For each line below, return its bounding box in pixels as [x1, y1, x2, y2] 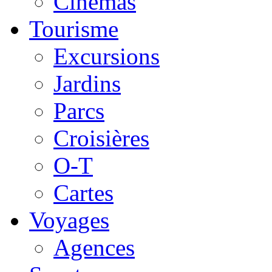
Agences [53, 234, 135, 260]
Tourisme [29, 15, 118, 42]
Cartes [53, 179, 114, 206]
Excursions [53, 42, 160, 69]
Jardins [53, 70, 121, 97]
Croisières [53, 124, 149, 151]
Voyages [29, 206, 109, 233]
